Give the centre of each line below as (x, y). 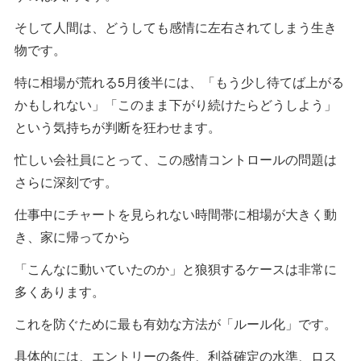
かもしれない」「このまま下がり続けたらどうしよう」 (176, 104)
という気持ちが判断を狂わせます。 (118, 127)
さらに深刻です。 (66, 181)
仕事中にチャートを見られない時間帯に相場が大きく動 (176, 214)
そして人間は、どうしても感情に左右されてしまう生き (176, 27)
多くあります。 (60, 291)
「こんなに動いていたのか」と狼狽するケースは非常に (176, 268)
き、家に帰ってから (73, 236)
